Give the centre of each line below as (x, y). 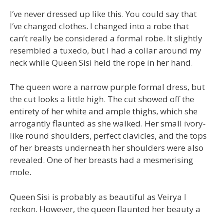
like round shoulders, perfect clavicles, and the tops (108, 136)
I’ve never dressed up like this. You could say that (103, 14)
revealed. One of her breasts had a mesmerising (101, 160)
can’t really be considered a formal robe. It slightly (106, 38)
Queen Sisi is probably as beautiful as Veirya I (98, 197)
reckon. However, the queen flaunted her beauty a (105, 209)
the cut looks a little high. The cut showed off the (102, 99)
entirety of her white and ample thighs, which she (104, 111)
